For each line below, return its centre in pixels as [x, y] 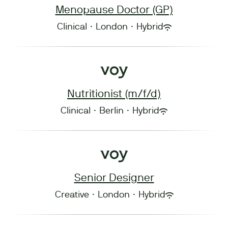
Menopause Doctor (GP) [114, 10]
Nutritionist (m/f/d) [114, 94]
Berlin [111, 111]
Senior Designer [114, 178]
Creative [72, 195]
